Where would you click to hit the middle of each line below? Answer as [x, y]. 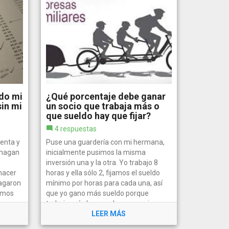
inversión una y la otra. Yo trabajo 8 [102, 162]
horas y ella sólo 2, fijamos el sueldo [103, 173]
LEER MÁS [109, 213]
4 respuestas [75, 129]
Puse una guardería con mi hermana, [105, 142]
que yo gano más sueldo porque [97, 193]
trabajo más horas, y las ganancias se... [108, 203]
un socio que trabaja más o [102, 106]
